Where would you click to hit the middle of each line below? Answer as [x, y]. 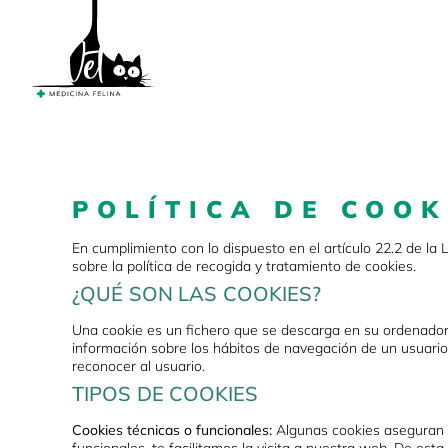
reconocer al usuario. [138, 366]
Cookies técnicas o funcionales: [172, 430]
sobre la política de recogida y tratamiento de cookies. [244, 266]
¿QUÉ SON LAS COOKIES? [196, 294]
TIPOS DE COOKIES [165, 394]
